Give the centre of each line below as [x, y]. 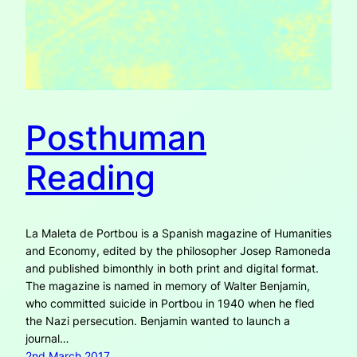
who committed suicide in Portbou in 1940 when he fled [170, 304]
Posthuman [116, 137]
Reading [90, 177]
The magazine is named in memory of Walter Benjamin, [168, 286]
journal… [47, 339]
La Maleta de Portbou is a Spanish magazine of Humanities [178, 233]
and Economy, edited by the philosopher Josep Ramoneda [178, 251]
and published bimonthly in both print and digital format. [172, 269]
